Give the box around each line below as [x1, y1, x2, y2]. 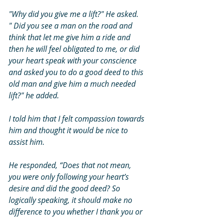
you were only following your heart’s [9, 171, 131, 182]
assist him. [9, 136, 46, 147]
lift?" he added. [9, 90, 61, 101]
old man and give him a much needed [9, 78, 138, 89]
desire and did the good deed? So [9, 183, 122, 194]
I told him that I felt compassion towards [9, 113, 146, 124]
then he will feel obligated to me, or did [9, 43, 141, 54]
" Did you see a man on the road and [9, 20, 134, 31]
